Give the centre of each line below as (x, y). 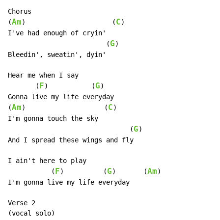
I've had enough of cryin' (57, 33)
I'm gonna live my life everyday (69, 182)
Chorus (20, 12)
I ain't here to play (47, 161)
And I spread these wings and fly (71, 140)
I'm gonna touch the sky (53, 119)
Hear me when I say (43, 75)
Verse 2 (22, 203)
